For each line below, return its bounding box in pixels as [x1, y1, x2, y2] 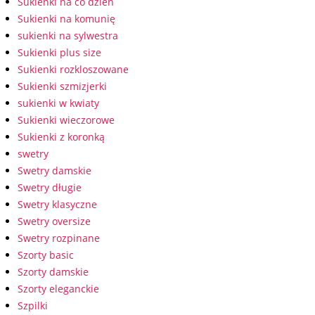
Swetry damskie [18, 164, 91, 177]
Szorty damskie [18, 265, 89, 278]
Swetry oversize [18, 214, 91, 228]
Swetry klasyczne [18, 198, 97, 211]
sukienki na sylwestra [18, 29, 118, 42]
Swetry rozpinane [18, 231, 100, 245]
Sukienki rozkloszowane [18, 63, 129, 76]
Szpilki [18, 299, 48, 312]
